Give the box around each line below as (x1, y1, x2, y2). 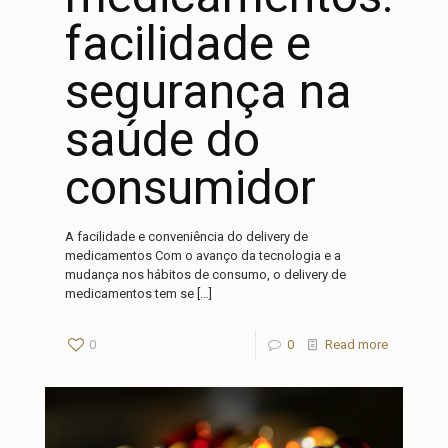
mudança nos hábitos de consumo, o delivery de (65, 266, 346, 282)
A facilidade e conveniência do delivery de (65, 228, 308, 244)
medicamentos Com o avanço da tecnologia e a (65, 247, 341, 263)
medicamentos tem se (65, 285, 194, 301)
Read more (325, 336, 388, 352)
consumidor (65, 158, 316, 216)
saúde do (65, 110, 260, 168)
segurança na (65, 62, 352, 120)
